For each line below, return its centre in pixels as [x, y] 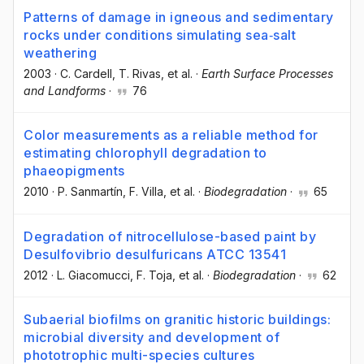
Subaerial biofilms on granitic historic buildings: [177, 319]
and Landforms [65, 91]
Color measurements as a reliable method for [171, 135]
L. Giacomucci [93, 275]
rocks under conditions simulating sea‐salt [160, 35]
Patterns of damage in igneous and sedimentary [179, 17]
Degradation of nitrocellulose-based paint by [170, 236]
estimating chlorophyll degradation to [145, 153]
